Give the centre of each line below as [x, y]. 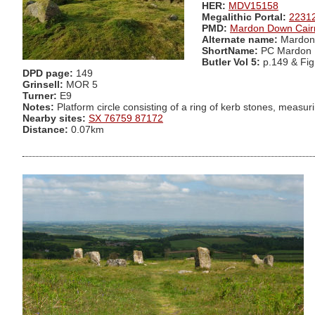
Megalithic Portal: [244, 18]
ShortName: [230, 51]
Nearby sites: [54, 119]
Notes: [38, 108]
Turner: [41, 96]
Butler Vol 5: [232, 63]
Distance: [45, 130]
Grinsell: [44, 85]
